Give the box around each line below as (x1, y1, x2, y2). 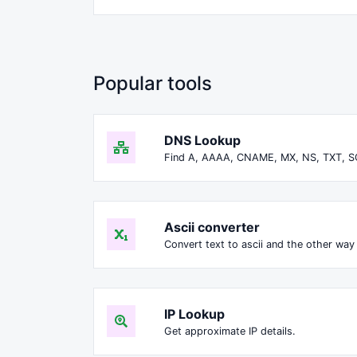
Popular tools (93, 71, 212, 95)
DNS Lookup (164, 131, 241, 148)
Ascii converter (164, 218, 260, 235)
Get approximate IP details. (164, 324, 296, 337)
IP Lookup (164, 305, 225, 322)
